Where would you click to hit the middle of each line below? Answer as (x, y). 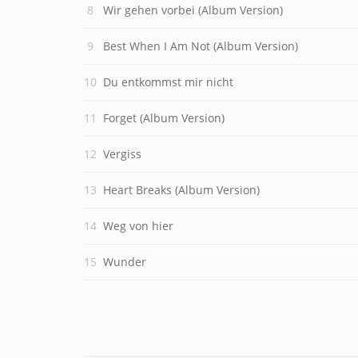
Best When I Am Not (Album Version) (201, 46)
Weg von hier (138, 226)
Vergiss (122, 154)
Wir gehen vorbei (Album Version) (193, 10)
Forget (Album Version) (164, 118)
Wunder (125, 262)
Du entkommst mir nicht (168, 82)
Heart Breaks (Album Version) (181, 190)
